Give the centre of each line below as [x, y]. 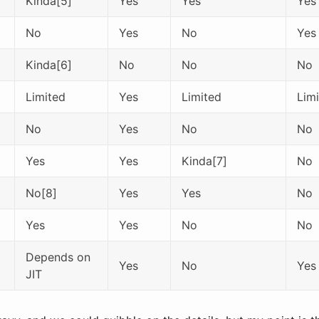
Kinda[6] [49, 64]
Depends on [58, 257]
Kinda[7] [204, 161]
